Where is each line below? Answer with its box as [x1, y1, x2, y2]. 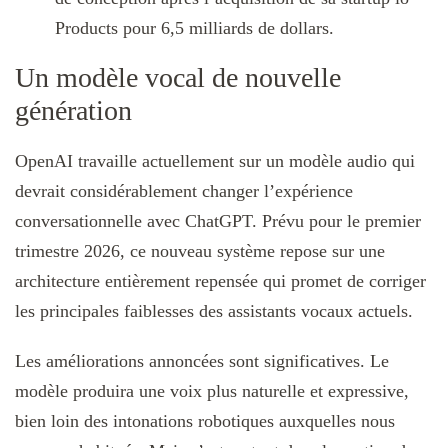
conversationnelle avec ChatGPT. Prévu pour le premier [15, 210, 421, 231]
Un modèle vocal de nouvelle [15, 62, 341, 94]
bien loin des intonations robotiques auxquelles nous [15, 410, 395, 431]
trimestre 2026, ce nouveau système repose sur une [15, 240, 385, 261]
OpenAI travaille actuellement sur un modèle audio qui [15, 150, 415, 171]
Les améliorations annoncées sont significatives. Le [15, 350, 389, 371]
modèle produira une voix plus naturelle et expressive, [15, 380, 409, 401]
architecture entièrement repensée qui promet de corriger [15, 270, 426, 291]
